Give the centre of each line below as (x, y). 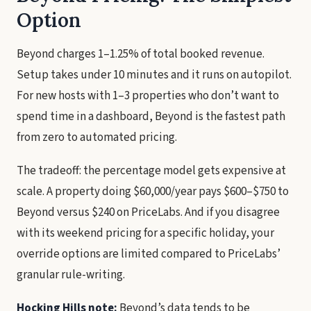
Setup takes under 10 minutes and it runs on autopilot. (154, 75)
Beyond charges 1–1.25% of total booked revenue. (141, 54)
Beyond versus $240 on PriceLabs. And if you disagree (148, 212)
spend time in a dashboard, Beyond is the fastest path (151, 117)
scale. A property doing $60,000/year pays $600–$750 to (153, 192)
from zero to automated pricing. (97, 137)
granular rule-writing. (71, 275)
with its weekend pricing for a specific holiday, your (145, 233)
